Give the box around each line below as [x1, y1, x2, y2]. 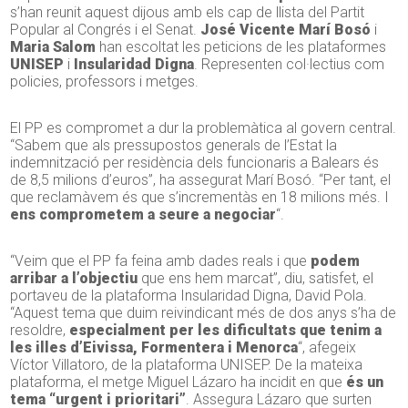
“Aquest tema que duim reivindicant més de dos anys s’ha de [10, 304, 397, 322]
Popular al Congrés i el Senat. [10, 21, 201, 39]
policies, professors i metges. [10, 73, 199, 91]
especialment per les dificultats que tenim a [69, 321, 382, 340]
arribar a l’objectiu [10, 270, 138, 288]
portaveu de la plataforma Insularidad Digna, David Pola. [10, 287, 368, 305]
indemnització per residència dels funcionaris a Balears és [10, 154, 380, 172]
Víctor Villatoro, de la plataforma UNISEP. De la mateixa [10, 356, 363, 374]
